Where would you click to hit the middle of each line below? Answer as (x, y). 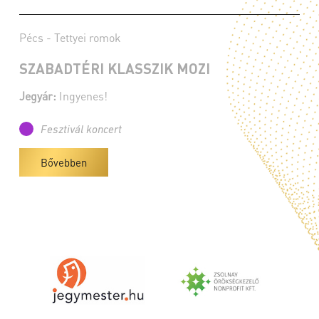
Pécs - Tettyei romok (70, 37)
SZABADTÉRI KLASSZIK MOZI (115, 68)
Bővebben (64, 162)
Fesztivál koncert (81, 130)
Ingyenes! (82, 96)
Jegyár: (38, 96)
